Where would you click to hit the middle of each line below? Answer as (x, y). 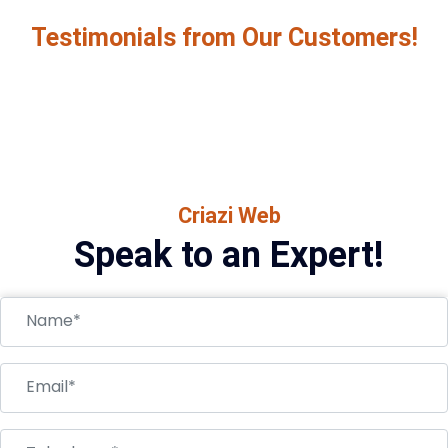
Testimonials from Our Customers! (224, 37)
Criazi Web (229, 215)
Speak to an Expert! (229, 254)
